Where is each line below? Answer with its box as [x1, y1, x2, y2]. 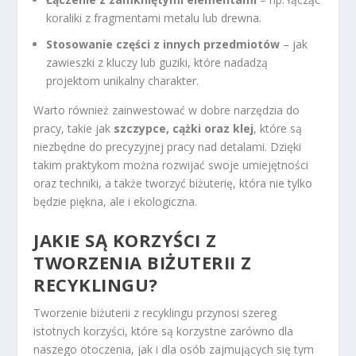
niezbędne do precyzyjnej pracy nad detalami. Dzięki [33, 139, 302, 155]
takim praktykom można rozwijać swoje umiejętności [33, 157, 309, 173]
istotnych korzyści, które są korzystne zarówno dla [33, 323, 294, 339]
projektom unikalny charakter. [46, 73, 199, 89]
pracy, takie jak [33, 121, 114, 137]
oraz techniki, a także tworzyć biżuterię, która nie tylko [33, 176, 313, 192]
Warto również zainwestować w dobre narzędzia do [33, 103, 300, 118]
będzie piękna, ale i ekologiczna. [33, 194, 198, 210]
